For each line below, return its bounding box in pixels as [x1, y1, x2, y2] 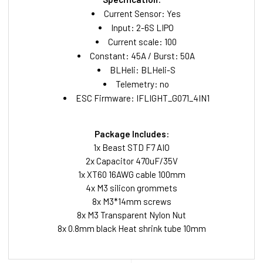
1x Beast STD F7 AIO [93, 142, 170, 153]
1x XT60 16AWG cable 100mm [77, 169, 186, 180]
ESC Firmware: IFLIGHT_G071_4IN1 [75, 93, 210, 104]
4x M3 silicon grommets [86, 183, 177, 194]
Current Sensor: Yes [104, 8, 181, 19]
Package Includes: [94, 129, 169, 140]
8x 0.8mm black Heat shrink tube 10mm [57, 223, 206, 234]
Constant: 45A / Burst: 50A [90, 50, 195, 62]
